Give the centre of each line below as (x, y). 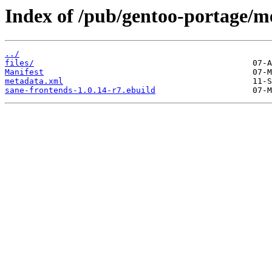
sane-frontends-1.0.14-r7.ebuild (80, 90)
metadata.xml (34, 81)
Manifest (24, 72)
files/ (19, 63)
